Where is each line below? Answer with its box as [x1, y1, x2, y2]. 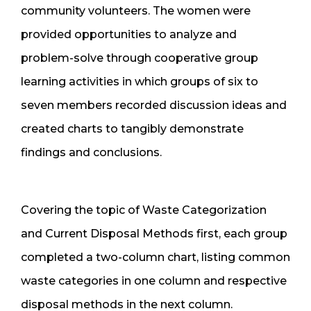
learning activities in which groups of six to [21, 74, 258, 88]
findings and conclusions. [21, 145, 162, 159]
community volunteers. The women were [21, 3, 251, 17]
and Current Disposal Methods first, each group [21, 226, 287, 240]
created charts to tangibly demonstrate [21, 121, 244, 135]
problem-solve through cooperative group [21, 51, 258, 65]
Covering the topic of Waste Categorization [21, 203, 267, 217]
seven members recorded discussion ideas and [21, 98, 287, 112]
